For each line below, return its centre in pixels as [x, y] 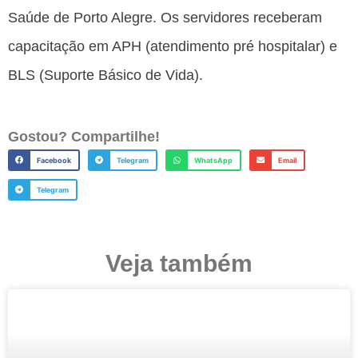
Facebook [54, 160]
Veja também [179, 263]
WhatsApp [213, 160]
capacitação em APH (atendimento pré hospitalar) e [173, 47]
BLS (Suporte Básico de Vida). [105, 76]
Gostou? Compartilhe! [84, 136]
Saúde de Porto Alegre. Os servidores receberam [165, 18]
